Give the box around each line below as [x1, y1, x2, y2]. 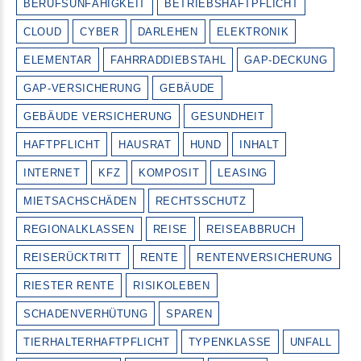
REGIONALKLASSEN [23, 223, 135, 235]
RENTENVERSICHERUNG [197, 251, 334, 263]
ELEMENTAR [23, 54, 92, 66]
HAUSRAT [118, 139, 172, 151]
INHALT [239, 139, 280, 151]
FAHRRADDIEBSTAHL [110, 54, 226, 66]
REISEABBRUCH [206, 223, 296, 235]
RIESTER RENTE [23, 280, 115, 292]
